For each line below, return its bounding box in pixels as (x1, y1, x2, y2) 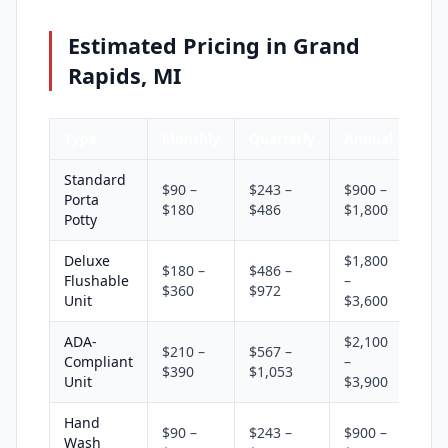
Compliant (64, 351, 133, 371)
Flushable (64, 270, 129, 290)
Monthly (162, 128, 220, 148)
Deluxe (64, 250, 110, 270)
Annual (344, 128, 393, 148)
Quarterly (249, 128, 315, 148)
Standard (64, 169, 126, 189)
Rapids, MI (68, 60, 182, 90)
